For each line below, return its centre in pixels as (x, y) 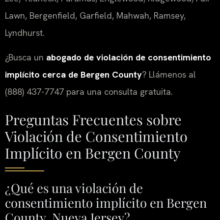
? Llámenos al (169, 74)
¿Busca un (26, 57)
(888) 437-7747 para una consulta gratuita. (89, 91)
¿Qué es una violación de (74, 188)
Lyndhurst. (25, 33)
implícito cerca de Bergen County (73, 74)
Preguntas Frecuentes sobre (93, 120)
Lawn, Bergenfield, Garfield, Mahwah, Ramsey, (95, 16)
